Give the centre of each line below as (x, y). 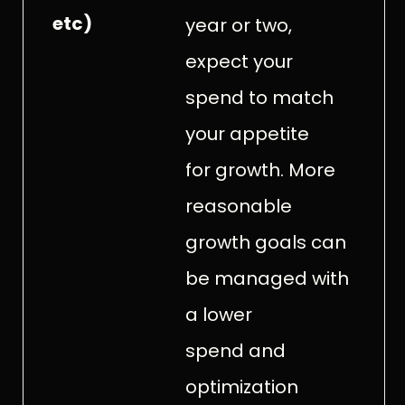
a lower (218, 314)
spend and (235, 350)
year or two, (238, 25)
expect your (239, 61)
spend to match (259, 97)
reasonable (238, 206)
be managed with (267, 278)
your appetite (247, 133)
